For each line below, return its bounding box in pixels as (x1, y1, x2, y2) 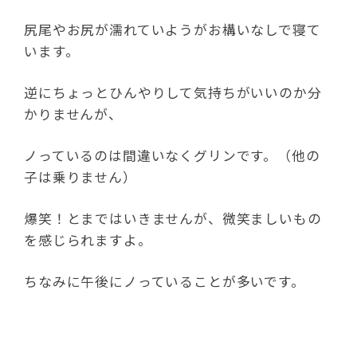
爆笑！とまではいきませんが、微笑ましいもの (24, 209, 322, 228)
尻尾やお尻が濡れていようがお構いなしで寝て (24, 20, 321, 39)
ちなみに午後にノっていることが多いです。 (24, 272, 305, 291)
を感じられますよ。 (24, 230, 152, 249)
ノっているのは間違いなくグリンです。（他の (24, 146, 320, 165)
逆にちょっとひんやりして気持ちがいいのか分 (24, 83, 322, 102)
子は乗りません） (24, 167, 137, 186)
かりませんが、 (24, 104, 123, 124)
